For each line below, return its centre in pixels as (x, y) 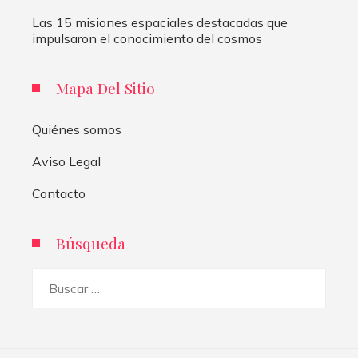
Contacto (59, 193)
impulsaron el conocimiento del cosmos (147, 38)
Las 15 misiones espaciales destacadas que (160, 22)
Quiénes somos (77, 129)
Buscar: (52, 278)
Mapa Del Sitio (105, 88)
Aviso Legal (66, 161)
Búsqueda (91, 243)
